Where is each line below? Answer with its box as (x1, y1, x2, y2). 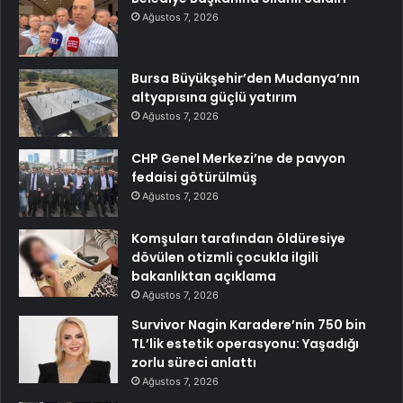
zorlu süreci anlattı (131, 354, 256, 372)
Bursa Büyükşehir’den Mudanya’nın (131, 69, 360, 88)
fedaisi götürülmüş (131, 168, 257, 187)
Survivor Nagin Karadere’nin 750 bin (131, 316, 366, 335)
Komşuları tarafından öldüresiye (131, 229, 345, 248)
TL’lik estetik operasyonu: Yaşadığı (131, 335, 359, 354)
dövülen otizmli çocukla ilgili (131, 248, 318, 267)
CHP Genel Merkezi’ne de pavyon (131, 149, 345, 168)
